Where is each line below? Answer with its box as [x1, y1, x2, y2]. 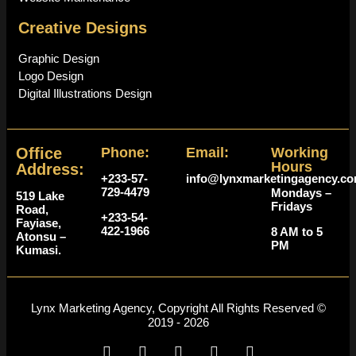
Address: [16, 160, 84, 178]
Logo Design [18, 68, 83, 83]
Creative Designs [18, 18, 147, 37]
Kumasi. [16, 242, 61, 257]
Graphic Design [18, 51, 99, 65]
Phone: [101, 144, 149, 161]
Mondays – [271, 185, 331, 199]
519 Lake [16, 188, 64, 203]
